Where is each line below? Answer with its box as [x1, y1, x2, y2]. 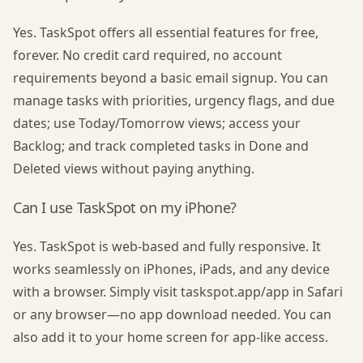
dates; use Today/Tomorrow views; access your [13, 114, 301, 132]
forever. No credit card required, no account [13, 46, 282, 64]
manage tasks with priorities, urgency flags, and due [13, 92, 335, 109]
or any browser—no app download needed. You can [13, 305, 331, 323]
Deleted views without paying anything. [13, 160, 254, 177]
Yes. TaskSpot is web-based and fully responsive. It [13, 237, 321, 255]
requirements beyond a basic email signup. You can [13, 69, 328, 87]
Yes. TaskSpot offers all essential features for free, [13, 23, 318, 41]
